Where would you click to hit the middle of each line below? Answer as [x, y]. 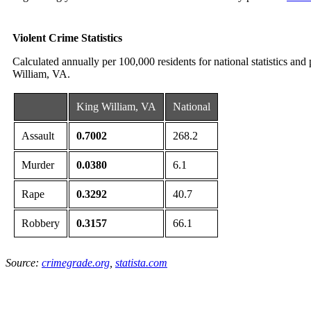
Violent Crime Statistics [67, 38]
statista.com [141, 263]
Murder [38, 165]
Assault [38, 136]
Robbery [41, 224]
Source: [24, 263]
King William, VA [116, 107]
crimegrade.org [76, 263]
